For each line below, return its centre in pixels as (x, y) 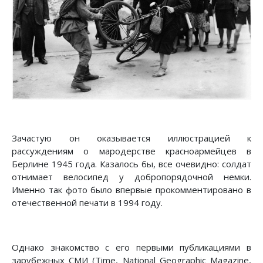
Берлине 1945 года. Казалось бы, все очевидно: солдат (131, 164)
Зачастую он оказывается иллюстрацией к (131, 138)
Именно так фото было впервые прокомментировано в (131, 190)
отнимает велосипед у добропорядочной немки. (131, 177)
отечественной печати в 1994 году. (87, 203)
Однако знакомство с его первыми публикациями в (131, 247)
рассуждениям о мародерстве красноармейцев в (131, 151)
